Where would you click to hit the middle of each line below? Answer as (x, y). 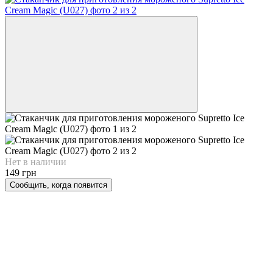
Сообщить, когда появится (58, 185)
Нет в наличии (36, 161)
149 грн (21, 172)
